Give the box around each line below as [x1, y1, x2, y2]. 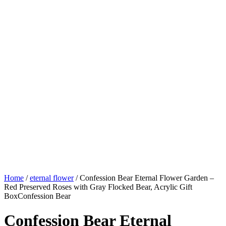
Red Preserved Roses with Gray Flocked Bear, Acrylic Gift [4, 182, 192, 191]
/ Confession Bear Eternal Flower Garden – [74, 173, 214, 182]
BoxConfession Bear [4, 191, 71, 200]
